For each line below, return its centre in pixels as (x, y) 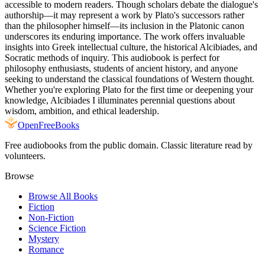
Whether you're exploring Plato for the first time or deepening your (129, 89)
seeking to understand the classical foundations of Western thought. (130, 79)
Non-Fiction (51, 217)
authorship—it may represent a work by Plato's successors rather (125, 15)
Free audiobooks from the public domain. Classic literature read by (129, 145)
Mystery (44, 238)
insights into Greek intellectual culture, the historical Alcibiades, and (131, 47)
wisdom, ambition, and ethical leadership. (82, 111)
